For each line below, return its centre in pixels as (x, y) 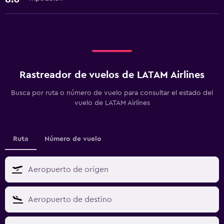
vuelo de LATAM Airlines (112, 103)
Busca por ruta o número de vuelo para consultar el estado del (112, 93)
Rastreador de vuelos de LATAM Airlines (112, 75)
